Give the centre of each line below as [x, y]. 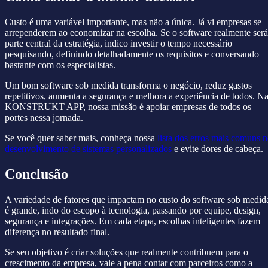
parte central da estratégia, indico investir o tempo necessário [118, 43]
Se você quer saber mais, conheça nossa [81, 138]
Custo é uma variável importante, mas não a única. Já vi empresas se [133, 22]
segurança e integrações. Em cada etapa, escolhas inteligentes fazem [133, 221]
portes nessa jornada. [44, 117]
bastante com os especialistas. [60, 65]
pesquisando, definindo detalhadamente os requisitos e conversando [132, 54]
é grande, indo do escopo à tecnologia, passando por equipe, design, [133, 210]
